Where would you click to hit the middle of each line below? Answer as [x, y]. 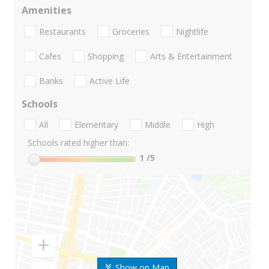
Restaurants [62, 31]
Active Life [110, 81]
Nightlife [192, 31]
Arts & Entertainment [191, 56]
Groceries [131, 31]
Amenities [47, 11]
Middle [158, 125]
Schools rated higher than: [78, 143]
